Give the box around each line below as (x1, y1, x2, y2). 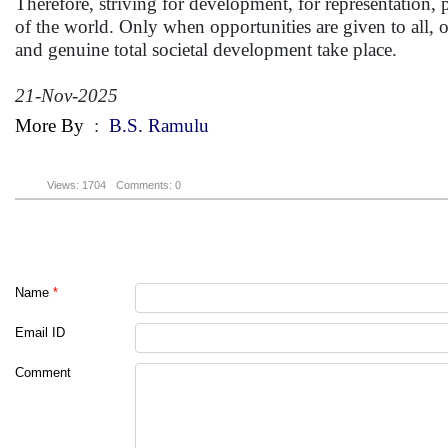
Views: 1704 (47, 179, 106, 192)
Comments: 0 (116, 179, 181, 192)
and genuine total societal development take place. (15, 39, 397, 60)
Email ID (15, 325, 65, 341)
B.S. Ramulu (109, 115, 209, 136)
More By (15, 115, 84, 136)
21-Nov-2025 (15, 85, 118, 106)
